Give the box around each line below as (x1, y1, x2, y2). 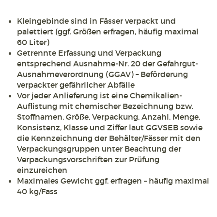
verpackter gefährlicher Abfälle (17, 80, 135, 90)
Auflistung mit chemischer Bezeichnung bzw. (17, 101, 193, 111)
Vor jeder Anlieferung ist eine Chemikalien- (17, 91, 182, 101)
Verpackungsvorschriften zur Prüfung (17, 155, 159, 165)
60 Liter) (17, 37, 49, 47)
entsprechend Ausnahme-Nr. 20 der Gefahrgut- (17, 59, 198, 69)
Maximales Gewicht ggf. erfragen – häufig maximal (17, 176, 209, 186)
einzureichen (17, 165, 67, 175)
